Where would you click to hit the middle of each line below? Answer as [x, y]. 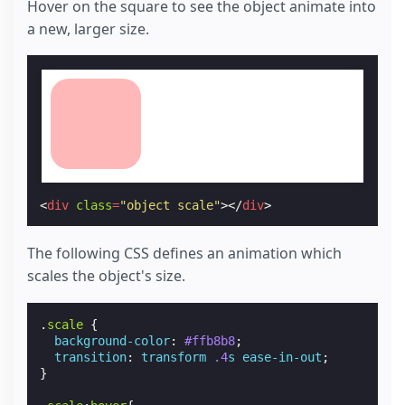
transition [91, 357]
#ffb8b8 [210, 340]
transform [174, 357]
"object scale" [170, 205]
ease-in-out [283, 357]
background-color [113, 340]
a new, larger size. [88, 28]
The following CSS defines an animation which [184, 253]
